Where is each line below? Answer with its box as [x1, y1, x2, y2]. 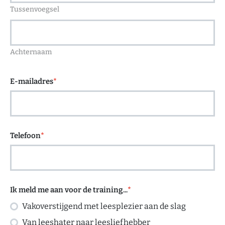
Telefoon [10, 131, 41, 140]
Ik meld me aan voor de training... [10, 185, 128, 194]
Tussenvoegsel [10, 5, 59, 14]
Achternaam [10, 48, 52, 56]
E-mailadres [10, 77, 53, 86]
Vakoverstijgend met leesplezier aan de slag [22, 201, 186, 211]
